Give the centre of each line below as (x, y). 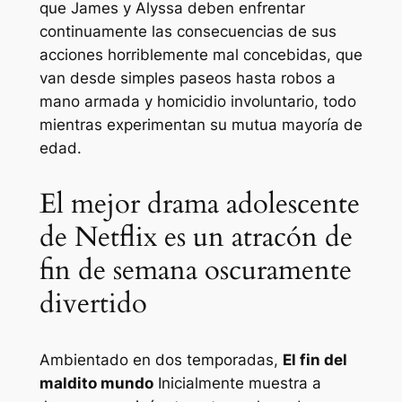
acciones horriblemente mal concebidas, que (201, 55)
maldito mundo (96, 384)
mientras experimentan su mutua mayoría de (201, 125)
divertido (93, 304)
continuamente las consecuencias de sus (188, 32)
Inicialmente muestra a (237, 384)
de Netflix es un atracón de (196, 237)
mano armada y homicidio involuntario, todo (197, 102)
